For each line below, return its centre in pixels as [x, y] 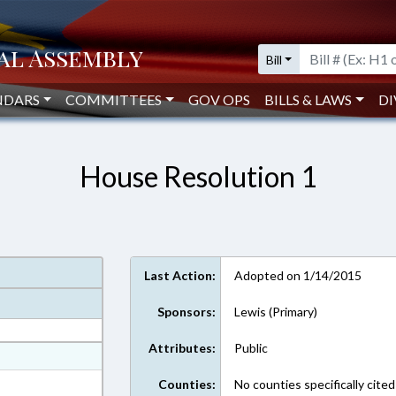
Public [251, 348]
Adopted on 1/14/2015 [298, 275]
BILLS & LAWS [308, 99]
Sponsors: [187, 312]
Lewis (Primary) [276, 312]
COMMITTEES [114, 99]
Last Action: [180, 275]
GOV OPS [220, 99]
